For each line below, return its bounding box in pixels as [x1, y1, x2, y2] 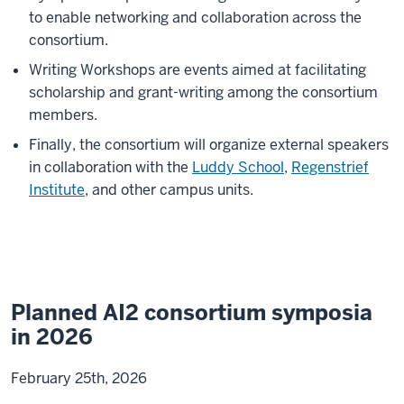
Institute [29, 180, 85, 200]
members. [29, 106, 97, 125]
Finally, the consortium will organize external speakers [29, 135, 389, 155]
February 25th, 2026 [11, 369, 147, 389]
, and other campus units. [85, 180, 253, 200]
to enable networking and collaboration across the [29, 8, 362, 28]
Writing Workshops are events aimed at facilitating [29, 60, 366, 80]
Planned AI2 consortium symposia [11, 298, 372, 327]
